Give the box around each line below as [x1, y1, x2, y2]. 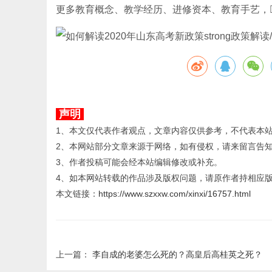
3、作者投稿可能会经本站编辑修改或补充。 [56, 157, 222, 167]
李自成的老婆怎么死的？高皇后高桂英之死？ [92, 250, 262, 259]
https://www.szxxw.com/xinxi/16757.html [98, 189, 251, 199]
